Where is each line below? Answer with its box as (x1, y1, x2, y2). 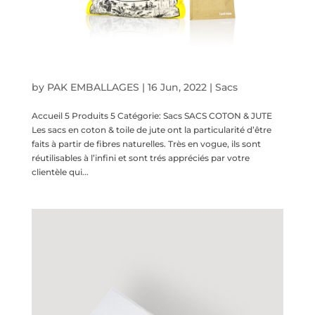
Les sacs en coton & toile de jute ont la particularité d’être (31, 124, 271, 135)
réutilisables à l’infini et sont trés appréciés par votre (31, 152, 250, 163)
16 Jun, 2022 (147, 80, 207, 94)
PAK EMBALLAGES (46, 80, 139, 94)
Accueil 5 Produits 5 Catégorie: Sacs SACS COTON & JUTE (31, 110, 272, 121)
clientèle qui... (31, 166, 89, 177)
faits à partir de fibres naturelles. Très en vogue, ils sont (31, 138, 261, 149)
